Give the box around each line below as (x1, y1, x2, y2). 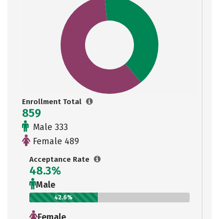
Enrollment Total (22, 97, 84, 106)
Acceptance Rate (29, 155, 91, 164)
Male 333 (31, 122, 68, 132)
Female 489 (30, 136, 79, 147)
